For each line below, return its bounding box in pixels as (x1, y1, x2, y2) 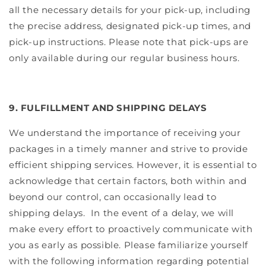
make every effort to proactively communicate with (9, 223, 253, 235)
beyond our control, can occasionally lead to (9, 191, 217, 202)
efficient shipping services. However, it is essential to (9, 159, 257, 170)
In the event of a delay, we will (90, 207, 235, 218)
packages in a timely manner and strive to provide (9, 142, 248, 154)
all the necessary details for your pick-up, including (9, 4, 251, 15)
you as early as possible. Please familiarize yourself (9, 239, 248, 251)
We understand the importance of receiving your (9, 126, 241, 138)
